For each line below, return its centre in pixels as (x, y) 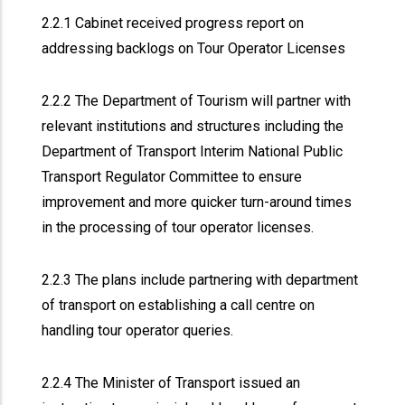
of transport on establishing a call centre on (179, 305)
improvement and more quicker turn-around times (197, 202)
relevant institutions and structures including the (193, 126)
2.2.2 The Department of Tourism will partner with (197, 101)
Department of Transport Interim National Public (193, 151)
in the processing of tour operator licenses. (178, 227)
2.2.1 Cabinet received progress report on (173, 23)
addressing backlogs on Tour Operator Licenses (196, 48)
